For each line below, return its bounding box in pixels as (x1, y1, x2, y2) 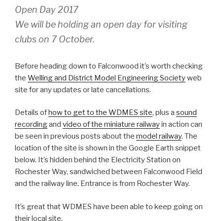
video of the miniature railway (63, 120, 160, 129)
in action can (160, 120, 202, 129)
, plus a (152, 108, 176, 117)
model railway (136, 132, 182, 141)
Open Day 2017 (15, 4, 78, 15)
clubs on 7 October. (15, 34, 95, 44)
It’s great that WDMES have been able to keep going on (15, 202, 203, 211)
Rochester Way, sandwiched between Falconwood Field (15, 167, 202, 177)
